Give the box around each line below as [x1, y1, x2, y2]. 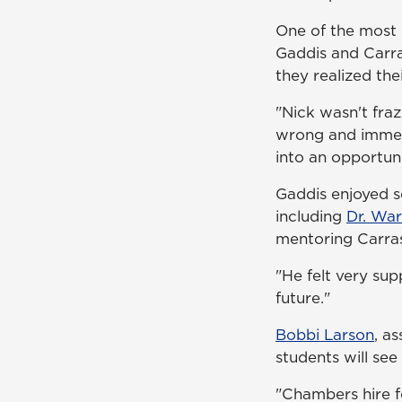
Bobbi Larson [275, 324, 374, 346]
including [275, 205, 346, 228]
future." [275, 287, 330, 310]
